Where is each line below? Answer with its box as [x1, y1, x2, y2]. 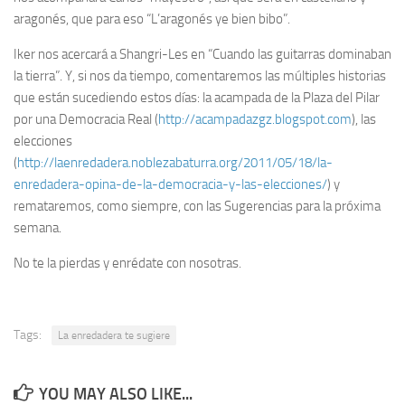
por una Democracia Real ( [14, 111, 158, 128]
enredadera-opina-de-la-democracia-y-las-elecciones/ [14, 176, 327, 193]
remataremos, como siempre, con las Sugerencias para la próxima [14, 198, 381, 215]
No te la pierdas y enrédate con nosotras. [14, 255, 241, 272]
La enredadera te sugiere [58, 329, 170, 343]
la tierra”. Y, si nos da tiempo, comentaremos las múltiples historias [14, 68, 386, 85]
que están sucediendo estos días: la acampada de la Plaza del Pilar [14, 89, 380, 107]
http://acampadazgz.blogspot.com [158, 111, 352, 128]
